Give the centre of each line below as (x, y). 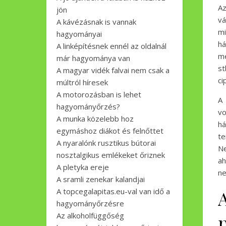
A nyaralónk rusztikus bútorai (106, 143)
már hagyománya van (93, 58)
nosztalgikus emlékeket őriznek (111, 155)
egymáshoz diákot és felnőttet (110, 131)
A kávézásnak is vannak (96, 22)
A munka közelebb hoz (95, 119)
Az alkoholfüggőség (90, 215)
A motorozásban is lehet (99, 94)
